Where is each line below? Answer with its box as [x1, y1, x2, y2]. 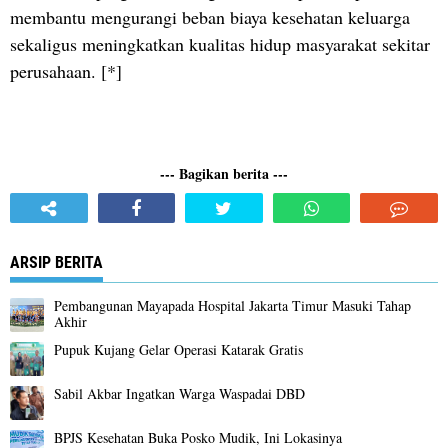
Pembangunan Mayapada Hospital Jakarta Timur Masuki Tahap [54, 296, 411, 315]
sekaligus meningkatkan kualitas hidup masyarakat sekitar [10, 32, 430, 56]
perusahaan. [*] [10, 59, 122, 83]
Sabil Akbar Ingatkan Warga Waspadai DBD [54, 384, 305, 403]
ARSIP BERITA [10, 253, 103, 272]
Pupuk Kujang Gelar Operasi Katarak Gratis [54, 340, 303, 359]
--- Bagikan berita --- [160, 163, 288, 184]
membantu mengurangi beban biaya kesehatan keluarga [10, 5, 410, 29]
